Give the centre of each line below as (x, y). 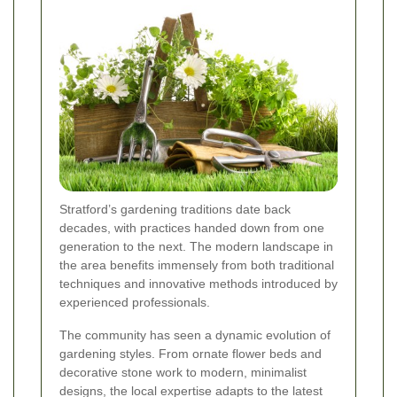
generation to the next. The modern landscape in (196, 247)
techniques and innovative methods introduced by (198, 284)
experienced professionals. (135, 303)
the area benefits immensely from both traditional (197, 265)
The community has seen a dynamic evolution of (195, 335)
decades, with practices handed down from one (192, 228)
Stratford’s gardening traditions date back (175, 210)
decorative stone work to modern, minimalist (183, 373)
